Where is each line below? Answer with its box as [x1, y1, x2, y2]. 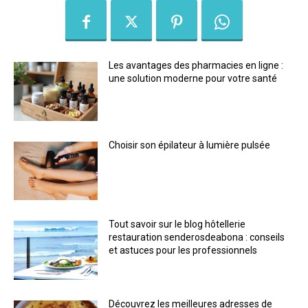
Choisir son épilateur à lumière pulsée [109, 139, 271, 151]
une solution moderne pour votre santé [109, 73, 278, 85]
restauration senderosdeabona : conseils [109, 232, 285, 243]
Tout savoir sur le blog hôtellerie [109, 219, 246, 230]
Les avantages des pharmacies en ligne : [109, 60, 284, 71]
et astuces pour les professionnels [109, 245, 258, 256]
